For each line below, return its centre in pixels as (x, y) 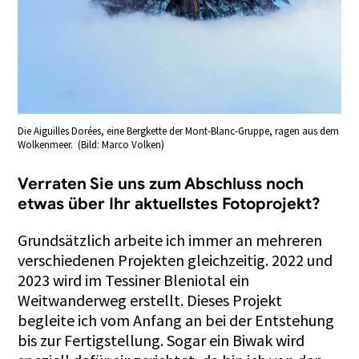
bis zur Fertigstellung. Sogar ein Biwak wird (161, 340)
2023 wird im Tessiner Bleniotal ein (134, 280)
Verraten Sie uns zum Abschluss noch (161, 184)
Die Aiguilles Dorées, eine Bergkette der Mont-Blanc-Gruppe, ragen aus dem (179, 131)
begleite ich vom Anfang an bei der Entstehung (176, 320)
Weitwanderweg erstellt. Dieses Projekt (150, 300)
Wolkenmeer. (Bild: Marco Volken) (91, 144)
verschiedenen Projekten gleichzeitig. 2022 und (175, 260)
